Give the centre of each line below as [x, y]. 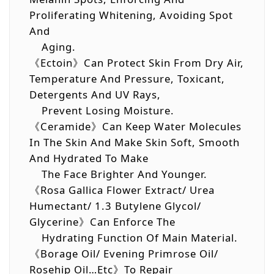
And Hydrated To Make [91, 158]
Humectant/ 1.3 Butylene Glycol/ [115, 206]
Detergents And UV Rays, [97, 94]
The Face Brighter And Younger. [118, 174]
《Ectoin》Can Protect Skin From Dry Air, [137, 62]
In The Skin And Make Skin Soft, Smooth [135, 142]
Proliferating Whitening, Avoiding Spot [131, 15]
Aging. [53, 46]
